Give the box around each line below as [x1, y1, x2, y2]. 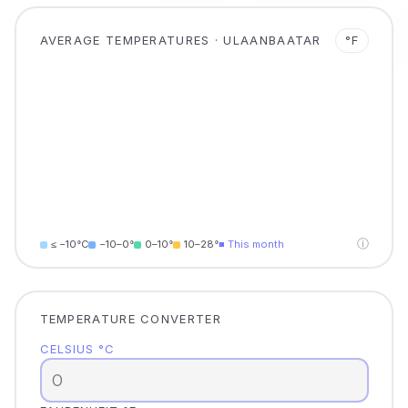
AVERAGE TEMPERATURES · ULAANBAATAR [39, 32, 321, 47]
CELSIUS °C [39, 341, 115, 356]
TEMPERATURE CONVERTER [39, 311, 221, 326]
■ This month [218, 237, 284, 250]
